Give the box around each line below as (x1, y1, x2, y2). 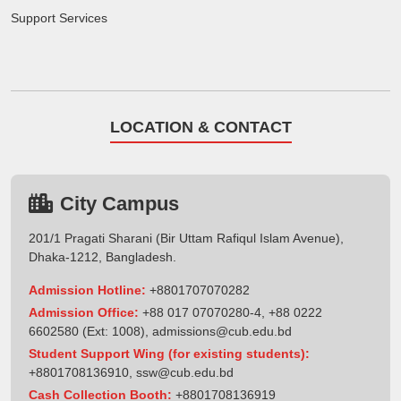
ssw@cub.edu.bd (136, 364, 234, 380)
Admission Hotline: (29, 282, 146, 297)
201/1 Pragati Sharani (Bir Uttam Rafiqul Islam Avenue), (29, 230, 344, 245)
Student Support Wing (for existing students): (29, 346, 310, 361)
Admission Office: (29, 304, 139, 320)
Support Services (11, 10, 107, 25)
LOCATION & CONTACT (109, 117, 292, 136)
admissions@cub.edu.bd (152, 323, 292, 338)
